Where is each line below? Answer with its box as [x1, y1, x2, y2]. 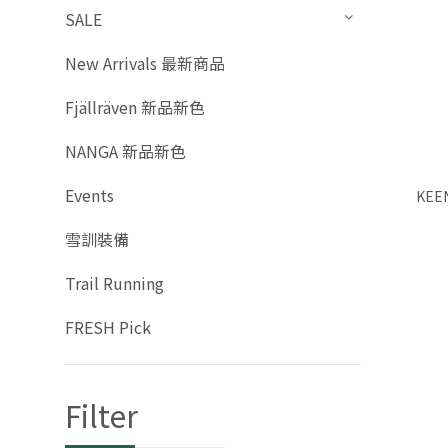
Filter [65, 393, 138, 438]
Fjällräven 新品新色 [65, 95, 205, 120]
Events [65, 183, 114, 208]
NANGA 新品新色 [65, 139, 186, 164]
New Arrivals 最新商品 [65, 51, 225, 76]
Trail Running [65, 271, 164, 296]
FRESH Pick [65, 315, 151, 340]
